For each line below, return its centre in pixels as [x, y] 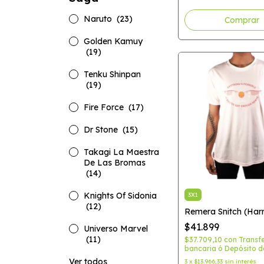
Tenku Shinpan [112, 74]
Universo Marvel [116, 229]
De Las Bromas [115, 163]
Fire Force [105, 107]
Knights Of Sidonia [120, 196]
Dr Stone [102, 130]
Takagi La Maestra [121, 152]
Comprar [242, 20]
